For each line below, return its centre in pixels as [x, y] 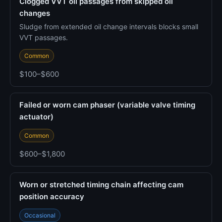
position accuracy [52, 196]
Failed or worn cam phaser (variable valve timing [107, 105]
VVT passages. [44, 37]
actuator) [36, 117]
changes [35, 13]
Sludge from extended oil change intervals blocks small [109, 27]
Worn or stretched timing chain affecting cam [101, 185]
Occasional [40, 215]
